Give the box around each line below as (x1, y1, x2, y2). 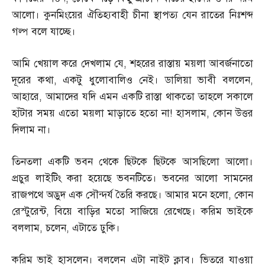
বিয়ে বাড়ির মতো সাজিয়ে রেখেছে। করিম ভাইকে (54, 205, 253, 218)
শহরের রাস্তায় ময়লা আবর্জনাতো (130, 57, 253, 70)
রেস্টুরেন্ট (12, 205, 46, 218)
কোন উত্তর (212, 107, 254, 119)
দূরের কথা (12, 74, 54, 86)
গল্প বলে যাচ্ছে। (12, 25, 76, 38)
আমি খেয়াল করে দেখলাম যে (12, 57, 124, 70)
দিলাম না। (12, 124, 51, 136)
